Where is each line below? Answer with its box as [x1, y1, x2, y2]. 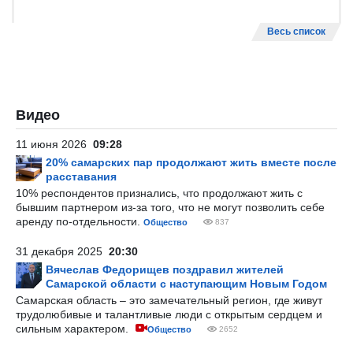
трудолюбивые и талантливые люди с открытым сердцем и [16, 308, 322, 321]
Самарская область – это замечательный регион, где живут [16, 294, 322, 307]
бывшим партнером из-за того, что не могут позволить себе [16, 201, 325, 214]
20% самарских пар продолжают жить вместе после [46, 156, 336, 169]
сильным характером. [16, 322, 132, 335]
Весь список [267, 26, 325, 37]
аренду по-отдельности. [16, 215, 143, 228]
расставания [46, 170, 117, 183]
